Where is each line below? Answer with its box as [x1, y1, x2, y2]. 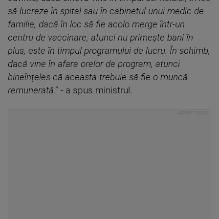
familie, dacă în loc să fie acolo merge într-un [8, 19, 185, 30]
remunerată [8, 85, 54, 96]
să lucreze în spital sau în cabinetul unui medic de [8, 6, 204, 17]
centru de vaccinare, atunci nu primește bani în [8, 32, 193, 43]
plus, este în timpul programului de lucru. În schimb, [8, 45, 210, 56]
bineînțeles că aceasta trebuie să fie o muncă [8, 72, 188, 83]
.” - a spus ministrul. [54, 85, 132, 96]
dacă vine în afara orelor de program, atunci [8, 59, 180, 69]
